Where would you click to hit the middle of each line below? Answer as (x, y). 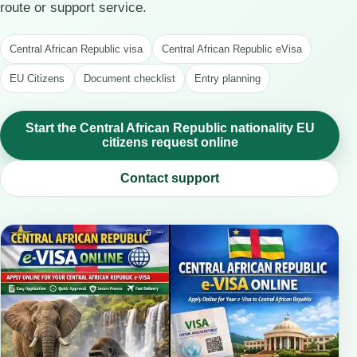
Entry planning (228, 78)
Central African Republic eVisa (232, 49)
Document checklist (129, 78)
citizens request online (170, 142)
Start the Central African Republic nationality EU (170, 128)
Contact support (170, 178)
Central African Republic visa (76, 49)
